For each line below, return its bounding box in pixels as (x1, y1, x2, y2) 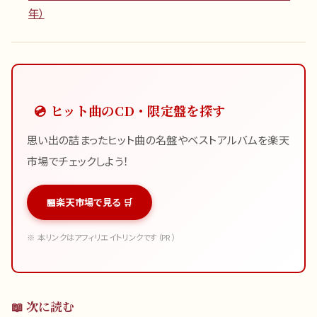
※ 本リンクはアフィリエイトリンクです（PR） (27, 231, 175, 243)
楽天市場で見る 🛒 (56, 195, 133, 209)
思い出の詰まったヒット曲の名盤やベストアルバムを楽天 (27, 132, 289, 147)
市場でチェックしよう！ (27, 153, 129, 168)
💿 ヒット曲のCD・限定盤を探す (34, 101, 226, 120)
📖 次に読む (11, 297, 74, 315)
